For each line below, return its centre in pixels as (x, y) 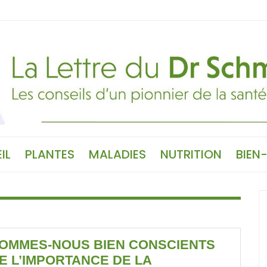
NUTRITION (191, 154)
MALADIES (117, 154)
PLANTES (49, 154)
